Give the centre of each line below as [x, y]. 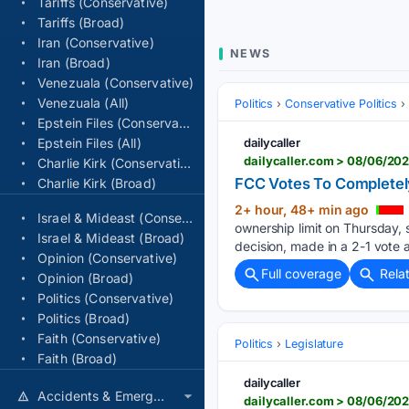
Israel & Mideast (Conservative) [188, 218]
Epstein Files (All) [89, 143]
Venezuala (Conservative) [116, 83]
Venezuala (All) [84, 103]
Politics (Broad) [84, 318]
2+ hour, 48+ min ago [304, 210]
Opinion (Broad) [86, 278]
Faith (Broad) [77, 358]
